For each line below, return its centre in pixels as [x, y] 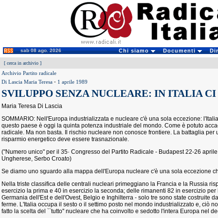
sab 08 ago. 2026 [41, 50]
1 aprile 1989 [73, 82]
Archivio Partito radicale [29, 73]
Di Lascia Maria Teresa [27, 82]
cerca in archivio [23, 63]
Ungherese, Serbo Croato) [36, 159]
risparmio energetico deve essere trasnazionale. [65, 139]
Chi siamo [135, 51]
